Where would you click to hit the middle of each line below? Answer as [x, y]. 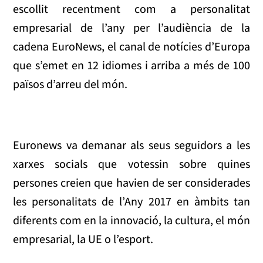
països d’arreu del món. [70, 84]
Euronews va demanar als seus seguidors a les [131, 145]
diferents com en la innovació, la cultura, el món [131, 220]
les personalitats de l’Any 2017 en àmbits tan [131, 201]
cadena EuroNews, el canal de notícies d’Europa [131, 46]
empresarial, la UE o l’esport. [83, 239]
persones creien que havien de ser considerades [131, 182]
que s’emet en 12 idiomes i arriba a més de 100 [131, 65]
